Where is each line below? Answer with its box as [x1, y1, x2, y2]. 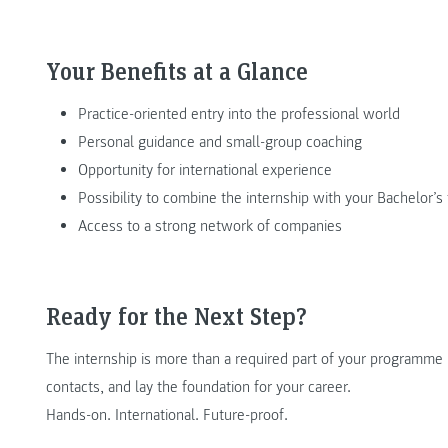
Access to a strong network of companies [78, 215, 342, 236]
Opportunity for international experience [78, 159, 332, 180]
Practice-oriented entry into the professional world [78, 103, 400, 124]
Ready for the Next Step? [46, 299, 307, 331]
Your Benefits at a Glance [46, 54, 308, 86]
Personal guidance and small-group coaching [78, 131, 362, 152]
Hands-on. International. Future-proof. [46, 405, 288, 426]
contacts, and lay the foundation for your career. [46, 377, 351, 398]
